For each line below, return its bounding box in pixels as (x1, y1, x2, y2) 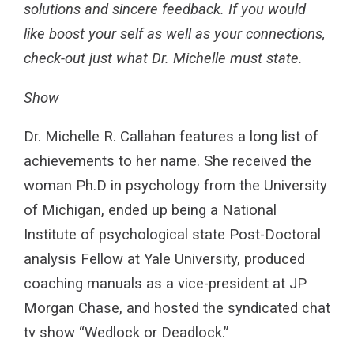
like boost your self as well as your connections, (24, 25, 326, 43)
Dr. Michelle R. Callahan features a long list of (24, 128, 318, 146)
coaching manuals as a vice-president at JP (24, 275, 307, 293)
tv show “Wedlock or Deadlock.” (24, 324, 228, 342)
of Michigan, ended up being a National (24, 201, 277, 220)
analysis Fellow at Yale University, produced (24, 250, 305, 269)
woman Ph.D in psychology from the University (24, 177, 327, 195)
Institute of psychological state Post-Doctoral (24, 226, 321, 244)
